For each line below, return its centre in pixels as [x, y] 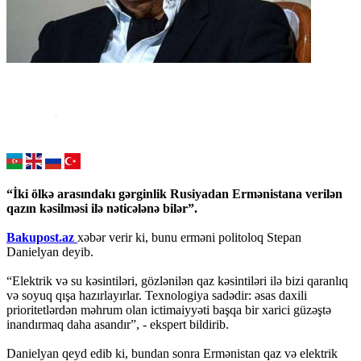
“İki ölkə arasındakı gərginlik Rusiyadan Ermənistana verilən [174, 193]
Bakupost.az [42, 237]
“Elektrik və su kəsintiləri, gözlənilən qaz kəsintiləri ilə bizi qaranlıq [177, 280]
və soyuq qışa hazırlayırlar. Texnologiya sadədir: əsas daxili [157, 295]
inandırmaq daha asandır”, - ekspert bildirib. [118, 324]
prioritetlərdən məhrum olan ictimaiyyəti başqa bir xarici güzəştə [169, 309]
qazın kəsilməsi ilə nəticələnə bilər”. [102, 208]
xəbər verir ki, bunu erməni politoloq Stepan [189, 237]
